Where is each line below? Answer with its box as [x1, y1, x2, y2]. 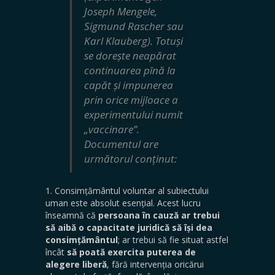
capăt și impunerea [84, 77, 173, 92]
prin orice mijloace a [84, 92, 178, 107]
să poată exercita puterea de [67, 246, 196, 258]
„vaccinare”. [84, 122, 139, 136]
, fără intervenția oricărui [107, 258, 204, 270]
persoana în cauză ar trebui [98, 209, 220, 221]
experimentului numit [84, 107, 183, 122]
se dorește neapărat [84, 48, 176, 63]
